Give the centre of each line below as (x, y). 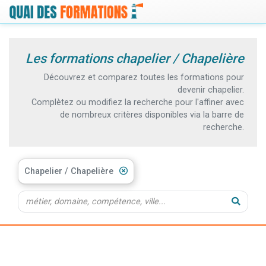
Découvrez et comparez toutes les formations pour (144, 77)
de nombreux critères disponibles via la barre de (152, 115)
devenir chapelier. (211, 90)
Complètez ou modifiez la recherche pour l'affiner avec (138, 102)
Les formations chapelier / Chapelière (135, 58)
